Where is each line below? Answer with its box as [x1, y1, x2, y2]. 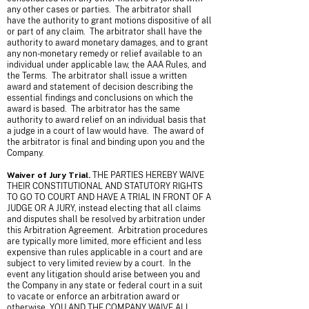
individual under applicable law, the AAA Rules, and [7, 60, 206, 70]
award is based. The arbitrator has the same [7, 104, 180, 114]
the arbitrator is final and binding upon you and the [7, 137, 205, 147]
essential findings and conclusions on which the [7, 93, 193, 103]
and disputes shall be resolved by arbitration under [7, 215, 206, 224]
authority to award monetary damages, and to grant [7, 38, 208, 48]
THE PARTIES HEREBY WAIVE [90, 170, 204, 180]
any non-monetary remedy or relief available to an [7, 49, 202, 59]
